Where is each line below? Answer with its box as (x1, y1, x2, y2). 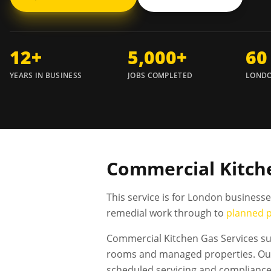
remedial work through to (106, 206, 226, 220)
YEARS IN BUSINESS (10, 70, 82, 80)
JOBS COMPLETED (128, 70, 193, 80)
